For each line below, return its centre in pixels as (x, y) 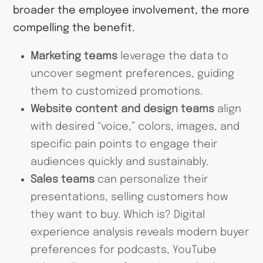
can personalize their (151, 180)
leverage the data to (173, 57)
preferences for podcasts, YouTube (123, 250)
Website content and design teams (122, 109)
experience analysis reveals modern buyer (139, 233)
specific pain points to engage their (124, 145)
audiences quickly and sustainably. (119, 162)
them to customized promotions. (116, 92)
